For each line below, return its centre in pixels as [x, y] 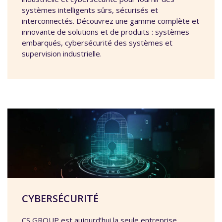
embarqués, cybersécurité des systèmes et [97, 42]
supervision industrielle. [62, 53]
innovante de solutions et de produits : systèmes [106, 31]
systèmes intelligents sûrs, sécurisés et [90, 10]
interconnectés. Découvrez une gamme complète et [111, 21]
